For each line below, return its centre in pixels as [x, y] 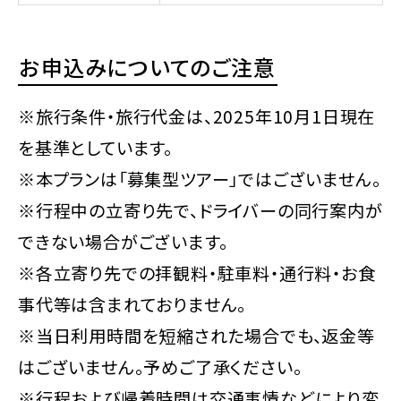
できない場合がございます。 [123, 242]
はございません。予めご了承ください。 [160, 367]
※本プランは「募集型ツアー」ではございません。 [200, 179]
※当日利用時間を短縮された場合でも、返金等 [196, 336]
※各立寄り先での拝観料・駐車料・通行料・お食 [197, 273]
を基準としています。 [95, 148]
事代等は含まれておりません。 [132, 305]
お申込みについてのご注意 [148, 66]
